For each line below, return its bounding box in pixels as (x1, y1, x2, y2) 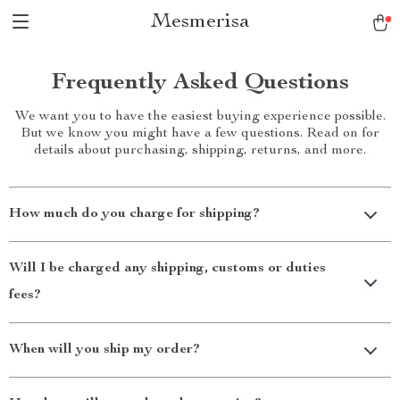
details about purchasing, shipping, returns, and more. (34, 144, 366, 158)
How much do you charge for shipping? (9, 207, 260, 221)
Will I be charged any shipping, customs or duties (9, 262, 326, 276)
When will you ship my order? (9, 343, 200, 357)
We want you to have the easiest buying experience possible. (14, 110, 386, 124)
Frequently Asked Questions (51, 71, 349, 95)
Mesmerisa (150, 12, 250, 33)
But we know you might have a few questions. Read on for (21, 127, 379, 141)
